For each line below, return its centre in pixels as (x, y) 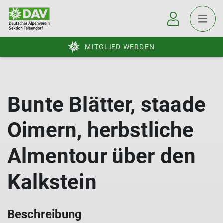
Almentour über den (102, 156)
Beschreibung (45, 214)
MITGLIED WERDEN (120, 47)
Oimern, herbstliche (101, 130)
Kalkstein (52, 182)
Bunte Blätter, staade (107, 104)
